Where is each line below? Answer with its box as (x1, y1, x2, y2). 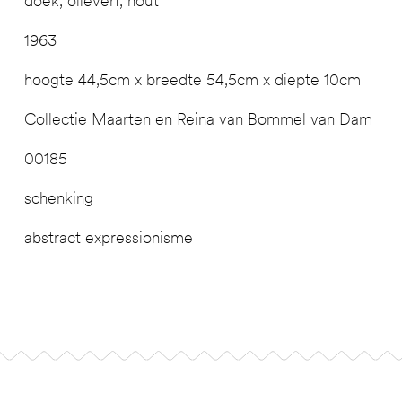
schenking (23, 188, 93, 207)
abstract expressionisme (23, 227, 193, 247)
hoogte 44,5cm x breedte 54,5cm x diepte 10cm (23, 69, 361, 89)
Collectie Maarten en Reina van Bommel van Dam (23, 109, 372, 128)
